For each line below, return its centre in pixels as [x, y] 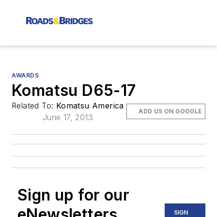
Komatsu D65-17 [74, 90]
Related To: [34, 106]
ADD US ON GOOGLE [170, 111]
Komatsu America [90, 106]
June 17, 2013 [68, 117]
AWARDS [25, 75]
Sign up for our [73, 195]
